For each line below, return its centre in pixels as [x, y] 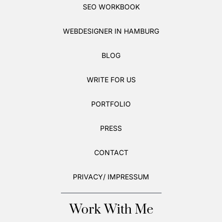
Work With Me [111, 210]
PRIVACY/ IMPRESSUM [111, 176]
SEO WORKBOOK [111, 6]
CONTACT [111, 152]
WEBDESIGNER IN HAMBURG [111, 31]
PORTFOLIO [111, 104]
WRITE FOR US [111, 79]
